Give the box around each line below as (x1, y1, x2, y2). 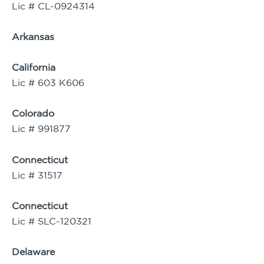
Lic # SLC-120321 (12, 215, 91, 226)
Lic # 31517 (12, 169, 62, 180)
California (12, 62, 55, 73)
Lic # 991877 (12, 123, 71, 134)
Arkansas (12, 31, 60, 42)
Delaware (12, 246, 55, 258)
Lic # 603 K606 (12, 77, 84, 88)
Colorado (12, 108, 54, 119)
